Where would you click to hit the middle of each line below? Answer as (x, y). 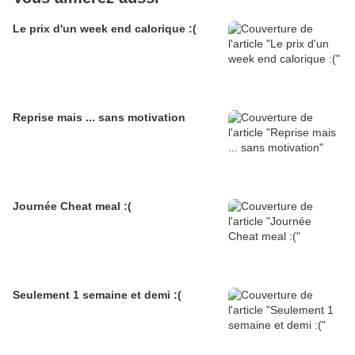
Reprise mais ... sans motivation (99, 118)
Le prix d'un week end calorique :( (105, 29)
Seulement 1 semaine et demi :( (97, 295)
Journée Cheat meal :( (72, 206)
